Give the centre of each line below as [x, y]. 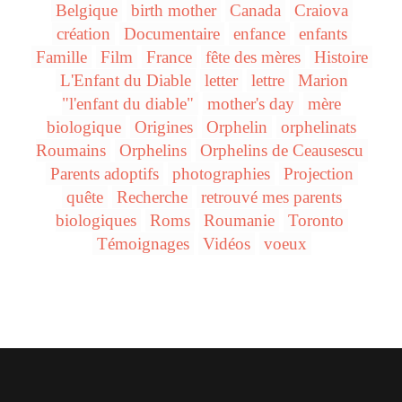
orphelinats [319, 127]
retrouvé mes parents [271, 197]
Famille [61, 57]
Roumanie [239, 221]
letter [221, 81]
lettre [267, 81]
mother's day [251, 104]
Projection [318, 174]
